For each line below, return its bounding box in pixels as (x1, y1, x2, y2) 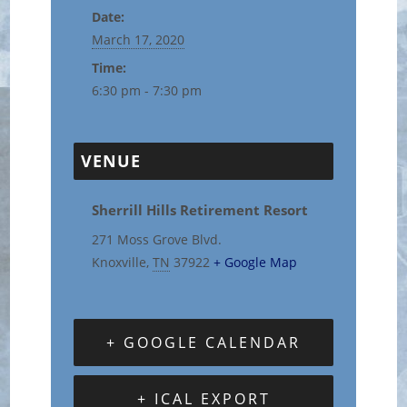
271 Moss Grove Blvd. (92, 230, 223, 248)
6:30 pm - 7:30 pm (92, 81, 203, 99)
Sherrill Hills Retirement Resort (92, 200, 309, 220)
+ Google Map (213, 253, 298, 271)
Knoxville (92, 253, 147, 271)
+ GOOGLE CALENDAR (106, 332, 301, 352)
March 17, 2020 (92, 30, 185, 48)
